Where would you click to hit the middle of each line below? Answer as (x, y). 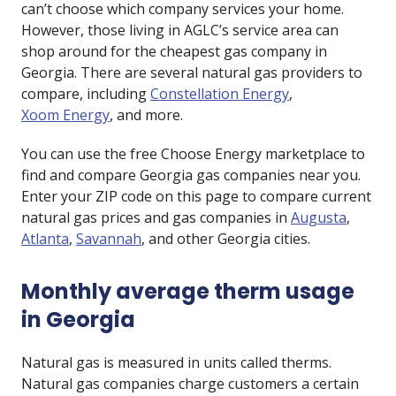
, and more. (146, 115)
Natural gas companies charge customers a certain (190, 384)
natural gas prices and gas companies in (156, 217)
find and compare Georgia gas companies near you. (191, 175)
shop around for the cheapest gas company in (174, 51)
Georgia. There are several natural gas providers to (192, 72)
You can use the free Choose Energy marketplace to (193, 154)
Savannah (109, 239)
